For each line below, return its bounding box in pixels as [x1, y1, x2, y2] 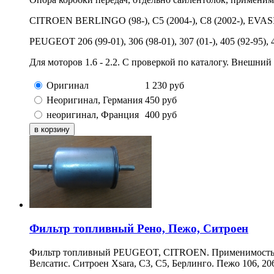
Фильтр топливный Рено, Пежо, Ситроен [29, 222, 248, 235]
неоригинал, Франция [46, 109, 139, 120]
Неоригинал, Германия [46, 95, 143, 106]
